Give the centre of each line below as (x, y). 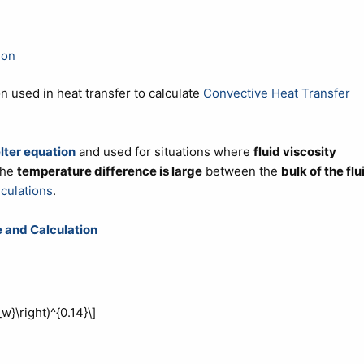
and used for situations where (164, 152)
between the (241, 171)
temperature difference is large (109, 171)
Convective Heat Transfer (276, 93)
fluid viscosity (295, 152)
